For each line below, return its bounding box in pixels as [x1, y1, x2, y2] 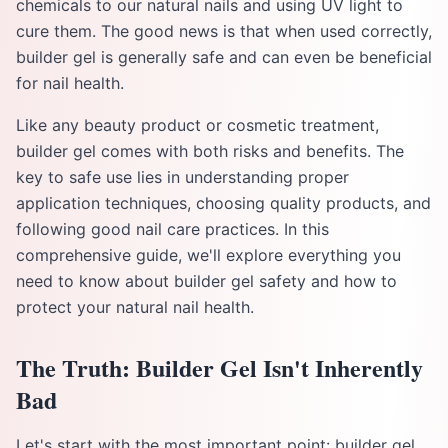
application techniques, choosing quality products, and [16, 193, 431, 213]
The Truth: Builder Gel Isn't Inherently [16, 350, 423, 385]
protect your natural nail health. [16, 297, 254, 317]
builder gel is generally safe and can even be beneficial [16, 47, 432, 67]
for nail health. [16, 73, 124, 93]
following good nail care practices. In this [16, 219, 329, 239]
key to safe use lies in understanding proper [16, 167, 349, 187]
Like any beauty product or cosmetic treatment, [16, 115, 379, 135]
